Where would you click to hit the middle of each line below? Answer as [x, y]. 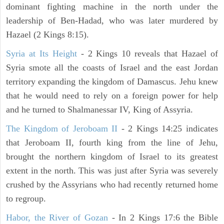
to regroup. [26, 199]
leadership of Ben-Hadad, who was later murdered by [112, 21]
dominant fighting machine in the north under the [112, 7]
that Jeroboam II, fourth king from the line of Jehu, [112, 143]
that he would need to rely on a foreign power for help [112, 96]
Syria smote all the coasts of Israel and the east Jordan [112, 68]
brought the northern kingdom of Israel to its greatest [112, 157]
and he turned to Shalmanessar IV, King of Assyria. [99, 110]
